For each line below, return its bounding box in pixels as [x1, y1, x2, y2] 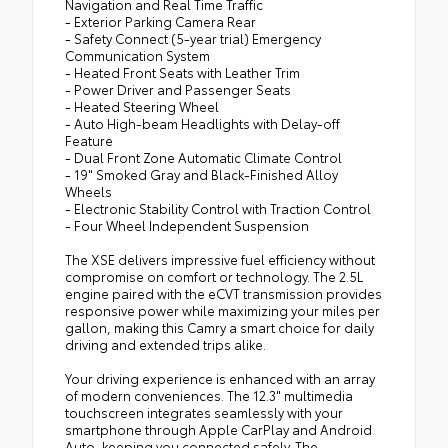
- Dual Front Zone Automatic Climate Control [65, 147, 342, 166]
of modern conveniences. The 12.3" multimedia [65, 385, 353, 404]
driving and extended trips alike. [65, 334, 266, 353]
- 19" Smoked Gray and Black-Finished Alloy [65, 164, 338, 183]
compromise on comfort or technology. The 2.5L [65, 266, 363, 285]
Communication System [65, 45, 210, 64]
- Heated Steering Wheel [65, 96, 219, 115]
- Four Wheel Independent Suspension [65, 215, 309, 234]
